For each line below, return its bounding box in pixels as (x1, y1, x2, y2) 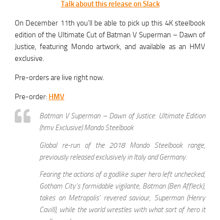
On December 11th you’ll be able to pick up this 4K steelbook (15, 19, 205, 28)
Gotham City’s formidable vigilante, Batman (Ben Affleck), (39, 181, 205, 191)
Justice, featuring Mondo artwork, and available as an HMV (15, 42, 205, 52)
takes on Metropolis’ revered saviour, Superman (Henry (39, 193, 205, 202)
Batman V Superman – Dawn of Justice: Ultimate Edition (39, 111, 205, 121)
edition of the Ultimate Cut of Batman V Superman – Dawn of (15, 30, 205, 40)
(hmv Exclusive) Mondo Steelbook (39, 123, 134, 133)
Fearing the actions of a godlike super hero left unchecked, (39, 169, 205, 179)
